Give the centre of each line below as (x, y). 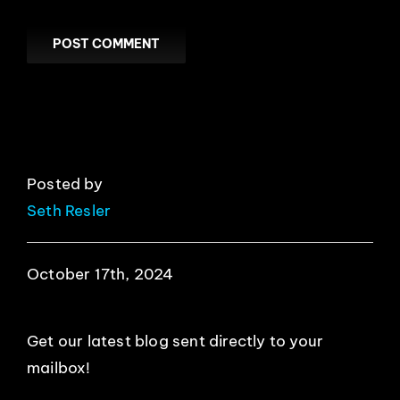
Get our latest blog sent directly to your (175, 341)
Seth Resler (69, 210)
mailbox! (59, 367)
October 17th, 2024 (100, 274)
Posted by (65, 183)
